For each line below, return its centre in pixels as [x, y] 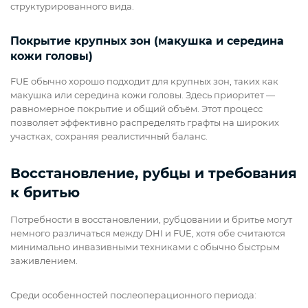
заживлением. [44, 261]
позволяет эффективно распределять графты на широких [145, 123]
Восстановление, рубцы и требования [154, 174]
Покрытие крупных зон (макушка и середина [147, 41]
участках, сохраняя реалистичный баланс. [109, 136]
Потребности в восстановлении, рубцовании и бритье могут [151, 220]
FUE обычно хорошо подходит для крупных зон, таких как [144, 81]
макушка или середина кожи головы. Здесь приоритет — [143, 95]
